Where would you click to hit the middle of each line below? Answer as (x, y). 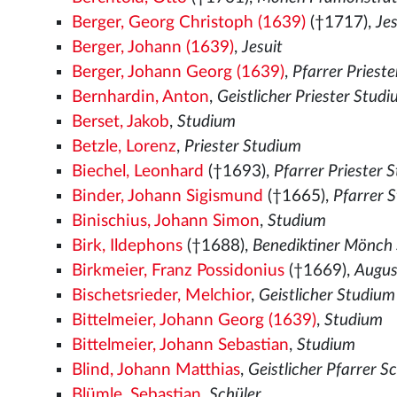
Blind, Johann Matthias (156, 370)
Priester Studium (243, 147)
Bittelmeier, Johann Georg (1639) (195, 320)
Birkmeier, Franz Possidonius (179, 271)
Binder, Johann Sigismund (168, 196)
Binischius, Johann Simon (166, 221)
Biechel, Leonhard (138, 171)
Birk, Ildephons (128, 246)
